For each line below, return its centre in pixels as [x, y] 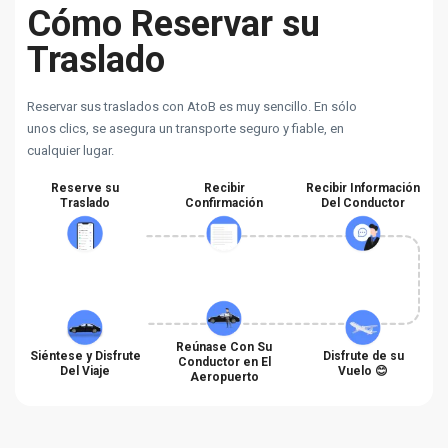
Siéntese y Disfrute [85, 356]
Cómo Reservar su [173, 24]
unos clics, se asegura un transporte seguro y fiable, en [185, 128]
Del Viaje [85, 371]
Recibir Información [363, 188]
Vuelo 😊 [363, 371]
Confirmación [224, 203]
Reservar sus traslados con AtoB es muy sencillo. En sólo [192, 106]
